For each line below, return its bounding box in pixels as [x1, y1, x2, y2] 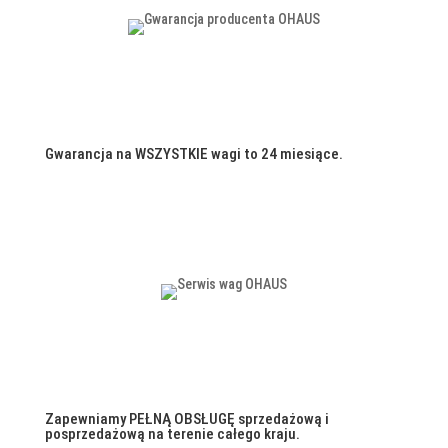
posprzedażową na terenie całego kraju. [44, 425, 300, 444]
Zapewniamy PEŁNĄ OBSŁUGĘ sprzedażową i [44, 410, 329, 429]
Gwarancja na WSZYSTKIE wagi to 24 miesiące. [44, 145, 343, 164]
